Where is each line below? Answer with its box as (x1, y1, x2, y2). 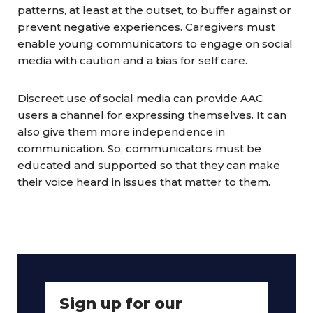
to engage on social (186, 37, 293, 50)
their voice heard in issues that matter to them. (17, 175, 270, 189)
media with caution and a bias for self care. (17, 54, 247, 67)
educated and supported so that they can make (17, 159, 280, 172)
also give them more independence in (17, 125, 225, 138)
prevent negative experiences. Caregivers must (17, 20, 275, 34)
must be (212, 142, 261, 155)
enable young (17, 37, 94, 50)
